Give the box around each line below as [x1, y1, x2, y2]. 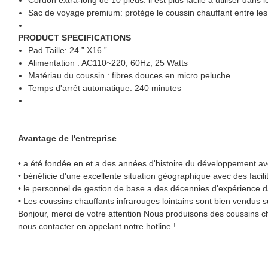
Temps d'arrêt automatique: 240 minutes [28, 83, 181, 93]
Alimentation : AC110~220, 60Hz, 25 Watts [28, 57, 188, 68]
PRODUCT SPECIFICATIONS [18, 32, 131, 42]
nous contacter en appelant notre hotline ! [18, 221, 176, 231]
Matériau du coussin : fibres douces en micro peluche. [28, 70, 233, 80]
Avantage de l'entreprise [18, 133, 117, 143]
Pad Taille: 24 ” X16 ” [28, 45, 107, 55]
